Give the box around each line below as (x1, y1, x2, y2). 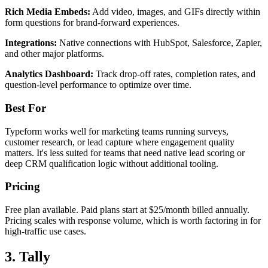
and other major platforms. (5, 48, 104, 59)
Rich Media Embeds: (5, 7, 90, 17)
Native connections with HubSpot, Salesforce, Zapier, (57, 38, 262, 48)
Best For (5, 101, 46, 114)
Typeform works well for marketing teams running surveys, (5, 126, 229, 136)
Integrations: (5, 38, 57, 48)
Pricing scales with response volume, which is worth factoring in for (5, 215, 261, 226)
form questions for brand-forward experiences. (5, 17, 179, 28)
